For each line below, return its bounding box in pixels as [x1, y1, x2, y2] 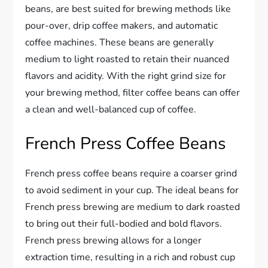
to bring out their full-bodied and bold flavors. [25, 217, 223, 230]
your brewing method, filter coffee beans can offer [25, 86, 240, 99]
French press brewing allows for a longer [25, 233, 202, 247]
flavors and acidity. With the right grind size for [25, 69, 227, 83]
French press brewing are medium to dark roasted [25, 200, 240, 214]
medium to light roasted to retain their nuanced [25, 52, 230, 66]
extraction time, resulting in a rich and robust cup [25, 250, 236, 264]
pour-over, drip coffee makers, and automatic [25, 19, 218, 32]
